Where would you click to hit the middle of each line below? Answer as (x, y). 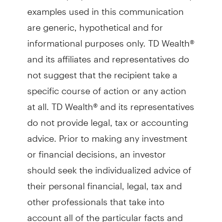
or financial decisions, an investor (96, 150)
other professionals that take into (96, 197)
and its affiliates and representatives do (108, 55)
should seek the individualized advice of (109, 166)
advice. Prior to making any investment (107, 134)
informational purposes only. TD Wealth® (111, 39)
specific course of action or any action (107, 86)
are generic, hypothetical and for (95, 23)
